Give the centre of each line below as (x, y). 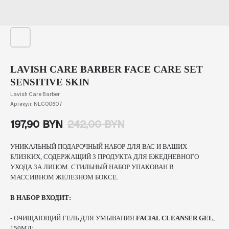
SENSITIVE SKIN (50, 82)
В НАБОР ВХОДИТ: (41, 198)
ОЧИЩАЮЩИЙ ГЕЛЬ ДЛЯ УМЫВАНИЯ (75, 218)
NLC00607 (48, 104)
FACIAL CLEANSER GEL (175, 218)
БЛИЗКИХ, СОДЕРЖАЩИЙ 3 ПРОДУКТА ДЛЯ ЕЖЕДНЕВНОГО (105, 157)
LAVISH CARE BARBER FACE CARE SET (107, 69)
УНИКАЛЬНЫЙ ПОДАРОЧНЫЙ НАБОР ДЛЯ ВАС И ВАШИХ (99, 147)
